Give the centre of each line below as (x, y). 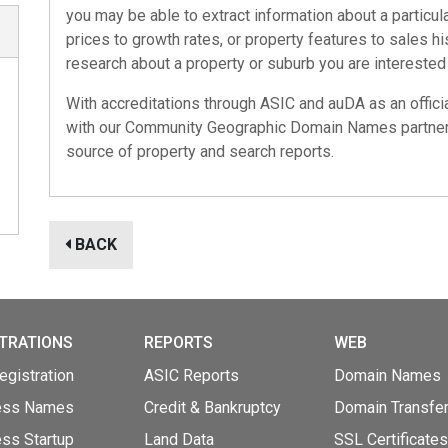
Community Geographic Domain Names (261, 127)
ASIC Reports (191, 375)
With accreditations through (163, 103)
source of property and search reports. (200, 151)
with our (95, 127)
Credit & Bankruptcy (212, 407)
